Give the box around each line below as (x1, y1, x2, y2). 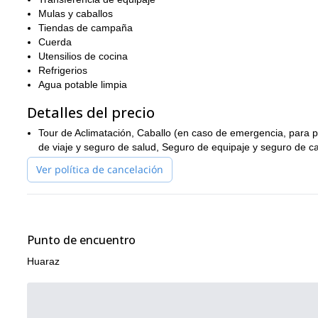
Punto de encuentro (27, 232, 136, 248)
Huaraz (27, 256, 60, 267)
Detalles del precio (27, 103, 155, 122)
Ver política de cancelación (36, 163, 163, 176)
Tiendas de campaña (38, 22, 133, 33)
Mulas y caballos (38, 8, 113, 19)
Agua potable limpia (38, 79, 127, 90)
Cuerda (38, 36, 72, 48)
